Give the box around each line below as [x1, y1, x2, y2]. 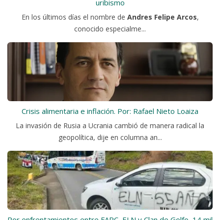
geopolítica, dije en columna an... [58, 133, 162, 142]
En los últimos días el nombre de [21, 12, 127, 22]
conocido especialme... [74, 24, 146, 34]
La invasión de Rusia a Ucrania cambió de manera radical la [16, 121, 204, 131]
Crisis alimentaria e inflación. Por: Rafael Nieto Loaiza [22, 106, 198, 116]
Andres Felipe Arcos [127, 12, 197, 22]
